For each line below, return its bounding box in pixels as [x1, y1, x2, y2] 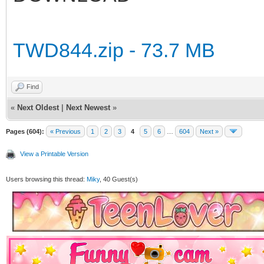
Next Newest [66, 103, 110, 112]
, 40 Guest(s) [100, 175, 138, 183]
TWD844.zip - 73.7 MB [13, 38, 215, 61]
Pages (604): [6, 127, 44, 135]
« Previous [50, 127, 81, 135]
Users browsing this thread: [6, 175, 87, 183]
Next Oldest [17, 103, 59, 112]
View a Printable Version [20, 150, 88, 157]
